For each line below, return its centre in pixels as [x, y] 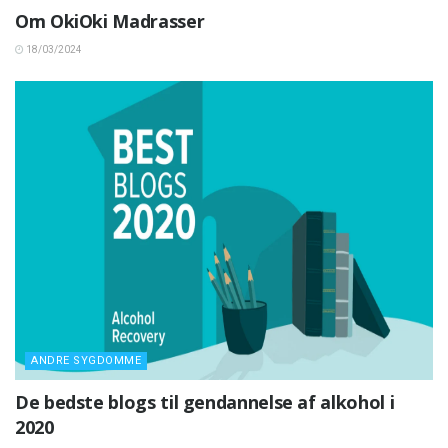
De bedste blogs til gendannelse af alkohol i [205, 401]
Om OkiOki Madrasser [110, 20]
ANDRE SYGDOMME [86, 360]
